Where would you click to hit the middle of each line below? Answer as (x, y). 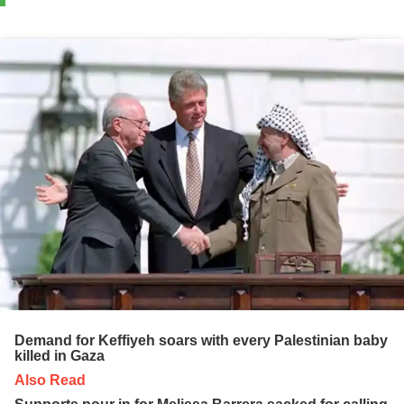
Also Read (50, 380)
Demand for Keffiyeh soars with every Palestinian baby (201, 340)
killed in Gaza (60, 355)
